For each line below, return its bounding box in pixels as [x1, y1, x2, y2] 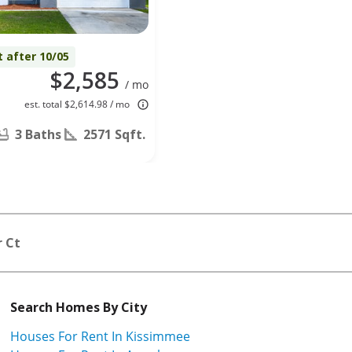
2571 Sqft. [83, 125, 145, 143]
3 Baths [15, 125, 61, 143]
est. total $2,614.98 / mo [24, 97, 130, 111]
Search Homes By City [10, 298, 147, 316]
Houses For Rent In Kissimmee [10, 327, 190, 345]
